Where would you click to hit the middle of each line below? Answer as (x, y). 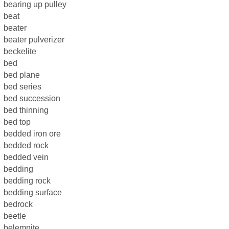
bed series (22, 87)
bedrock (18, 204)
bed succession (32, 98)
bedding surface (33, 192)
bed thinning (26, 110)
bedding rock (27, 181)
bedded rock (26, 145)
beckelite (20, 51)
